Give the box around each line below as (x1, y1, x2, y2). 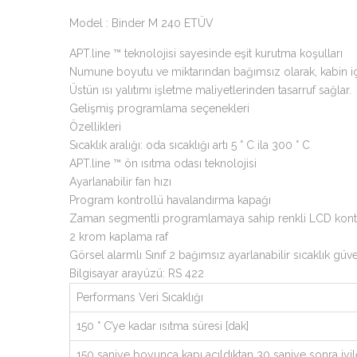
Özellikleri (69, 120, 121, 133)
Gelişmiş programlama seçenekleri (69, 102, 249, 115)
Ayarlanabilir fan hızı (69, 175, 171, 188)
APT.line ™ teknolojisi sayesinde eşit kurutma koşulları (69, 47, 343, 60)
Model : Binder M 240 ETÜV (69, 17, 214, 29)
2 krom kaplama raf (69, 230, 168, 243)
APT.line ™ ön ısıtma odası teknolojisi (69, 157, 257, 170)
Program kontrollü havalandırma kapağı (69, 194, 271, 206)
